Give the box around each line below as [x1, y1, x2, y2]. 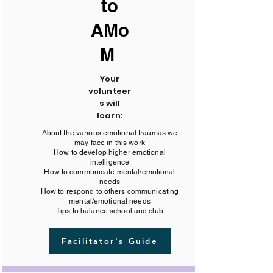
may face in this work [74, 138, 145, 147]
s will [99, 97, 120, 109]
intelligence [90, 158, 130, 166]
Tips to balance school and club [56, 207, 163, 215]
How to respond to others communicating [40, 187, 179, 196]
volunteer [88, 85, 132, 97]
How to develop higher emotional [54, 148, 166, 157]
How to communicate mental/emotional [44, 168, 175, 176]
